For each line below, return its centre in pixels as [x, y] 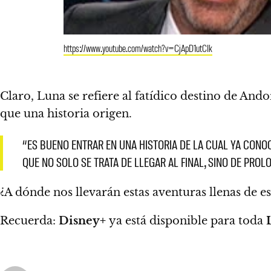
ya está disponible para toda [188, 220]
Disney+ [84, 220]
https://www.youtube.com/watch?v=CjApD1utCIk [138, 47]
